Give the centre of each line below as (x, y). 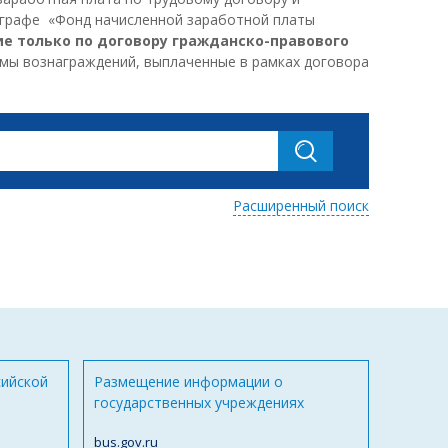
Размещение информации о (188, 382)
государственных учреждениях (199, 403)
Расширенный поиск (301, 205)
